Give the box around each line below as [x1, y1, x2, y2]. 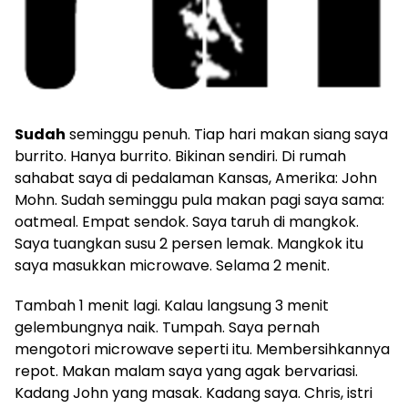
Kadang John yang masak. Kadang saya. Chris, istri [15, 382, 372, 403]
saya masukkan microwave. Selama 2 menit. [15, 255, 330, 276]
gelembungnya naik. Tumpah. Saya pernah [15, 317, 320, 338]
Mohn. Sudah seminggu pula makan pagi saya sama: [15, 189, 384, 210]
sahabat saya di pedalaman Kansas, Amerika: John [15, 168, 377, 189]
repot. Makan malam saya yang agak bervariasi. [15, 361, 358, 382]
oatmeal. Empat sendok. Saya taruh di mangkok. [15, 211, 359, 232]
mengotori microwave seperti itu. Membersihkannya [15, 339, 390, 360]
